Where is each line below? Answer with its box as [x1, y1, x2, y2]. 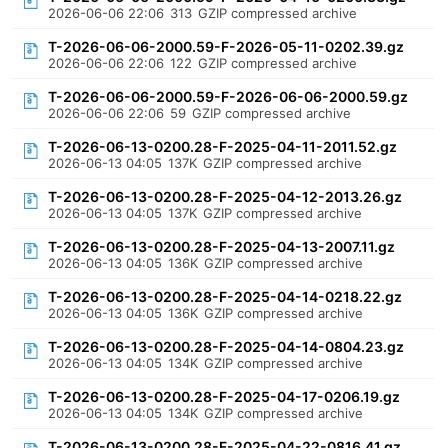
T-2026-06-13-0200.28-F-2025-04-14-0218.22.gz [48, 288, 403, 305]
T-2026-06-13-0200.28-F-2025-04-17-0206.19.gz [48, 388, 401, 405]
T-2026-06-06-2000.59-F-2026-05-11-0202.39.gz [48, 38, 405, 55]
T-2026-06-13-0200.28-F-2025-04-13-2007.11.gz [48, 238, 396, 255]
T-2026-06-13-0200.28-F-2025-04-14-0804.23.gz [48, 338, 405, 355]
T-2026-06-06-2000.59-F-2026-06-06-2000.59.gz [48, 88, 409, 105]
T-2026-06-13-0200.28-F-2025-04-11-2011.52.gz [48, 138, 398, 155]
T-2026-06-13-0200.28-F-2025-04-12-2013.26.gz [48, 188, 403, 205]
